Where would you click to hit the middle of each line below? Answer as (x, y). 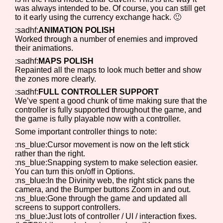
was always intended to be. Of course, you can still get (110, 8)
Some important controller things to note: (86, 132)
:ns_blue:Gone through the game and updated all (101, 198)
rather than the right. (50, 154)
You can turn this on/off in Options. (75, 171)
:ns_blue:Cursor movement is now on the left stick (102, 145)
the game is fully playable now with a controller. (98, 119)
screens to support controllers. (68, 207)
